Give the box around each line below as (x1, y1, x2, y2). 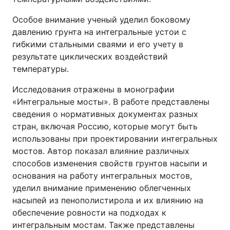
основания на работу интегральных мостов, (12, 170, 192, 181)
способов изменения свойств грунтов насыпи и (12, 158, 207, 168)
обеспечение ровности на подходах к (12, 207, 166, 218)
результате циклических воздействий (12, 51, 168, 62)
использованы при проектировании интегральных (12, 133, 218, 144)
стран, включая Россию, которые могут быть (12, 121, 198, 131)
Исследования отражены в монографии (12, 84, 175, 94)
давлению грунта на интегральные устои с (12, 27, 186, 37)
